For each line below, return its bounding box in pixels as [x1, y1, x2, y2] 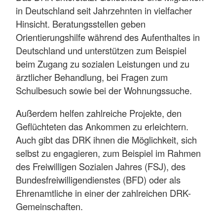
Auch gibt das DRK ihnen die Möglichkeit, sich [16, 133, 197, 146]
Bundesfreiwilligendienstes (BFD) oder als [16, 173, 181, 186]
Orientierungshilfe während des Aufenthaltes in [16, 31, 200, 44]
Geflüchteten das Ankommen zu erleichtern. [16, 119, 188, 133]
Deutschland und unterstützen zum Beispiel [16, 44, 186, 57]
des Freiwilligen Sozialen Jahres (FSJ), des [16, 159, 185, 173]
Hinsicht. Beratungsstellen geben [16, 17, 146, 31]
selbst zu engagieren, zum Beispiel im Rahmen [16, 146, 201, 159]
